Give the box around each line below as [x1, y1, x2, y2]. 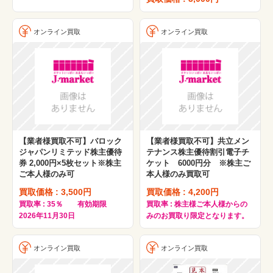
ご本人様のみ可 [19, 169, 74, 179]
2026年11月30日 [19, 211, 75, 220]
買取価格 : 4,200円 [146, 186, 219, 197]
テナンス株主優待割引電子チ [146, 147, 249, 157]
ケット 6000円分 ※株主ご [146, 158, 250, 168]
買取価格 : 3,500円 [19, 186, 91, 197]
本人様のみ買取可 [146, 169, 210, 179]
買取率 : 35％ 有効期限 [19, 199, 114, 208]
